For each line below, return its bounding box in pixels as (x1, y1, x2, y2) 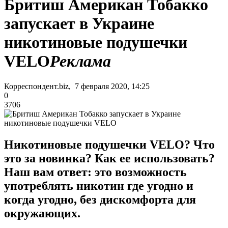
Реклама (50, 52, 111, 71)
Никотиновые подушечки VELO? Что (4, 137, 215, 151)
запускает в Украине (4, 14, 154, 33)
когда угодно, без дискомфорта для (4, 192, 196, 206)
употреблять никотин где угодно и (4, 179, 193, 192)
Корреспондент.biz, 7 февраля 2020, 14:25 (4, 81, 150, 91)
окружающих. (4, 206, 80, 220)
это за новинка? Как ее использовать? (4, 151, 215, 165)
